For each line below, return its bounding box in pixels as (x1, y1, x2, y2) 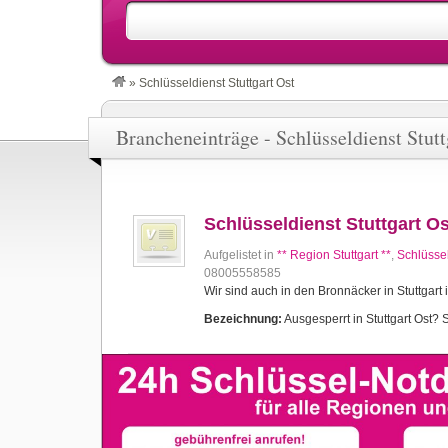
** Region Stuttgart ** (277, 248, 391, 262)
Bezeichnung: (204, 312, 282, 326)
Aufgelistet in (204, 248, 277, 262)
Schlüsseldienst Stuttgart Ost (139, 76, 294, 90)
